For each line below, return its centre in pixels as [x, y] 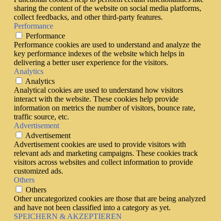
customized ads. [38, 171]
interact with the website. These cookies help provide [96, 99]
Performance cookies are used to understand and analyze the [107, 44]
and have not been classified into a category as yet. [92, 207]
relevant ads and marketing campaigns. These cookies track [106, 153]
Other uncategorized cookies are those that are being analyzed [110, 198]
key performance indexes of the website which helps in [99, 53]
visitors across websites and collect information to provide [103, 162]
